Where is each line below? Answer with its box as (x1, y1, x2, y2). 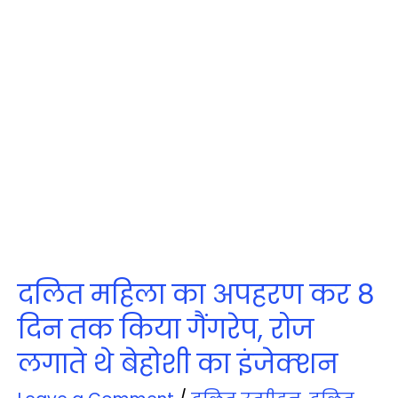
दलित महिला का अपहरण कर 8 (18, 275, 375, 314)
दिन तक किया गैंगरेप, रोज (18, 310, 314, 348)
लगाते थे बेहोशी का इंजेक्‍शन (18, 345, 338, 383)
